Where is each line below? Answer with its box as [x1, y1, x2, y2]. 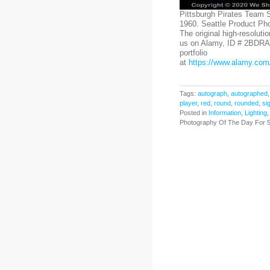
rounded [234, 99, 259, 107]
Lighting [244, 109, 267, 116]
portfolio [179, 48, 207, 57]
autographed [230, 90, 268, 97]
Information [208, 109, 241, 116]
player [179, 99, 197, 107]
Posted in [179, 109, 209, 116]
